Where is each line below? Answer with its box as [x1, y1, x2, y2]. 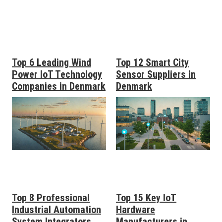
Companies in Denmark [12, 80, 106, 92]
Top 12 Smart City [116, 56, 189, 68]
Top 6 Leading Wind [12, 56, 91, 68]
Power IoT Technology [12, 68, 102, 80]
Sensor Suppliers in [116, 68, 196, 80]
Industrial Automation [12, 203, 101, 216]
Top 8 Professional [12, 191, 90, 204]
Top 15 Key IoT [116, 191, 176, 204]
